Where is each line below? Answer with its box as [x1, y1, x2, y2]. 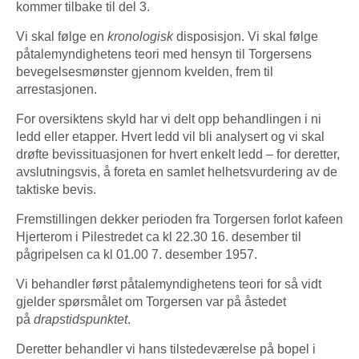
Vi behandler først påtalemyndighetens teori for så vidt [16, 276, 321, 291]
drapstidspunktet [34, 312, 127, 326]
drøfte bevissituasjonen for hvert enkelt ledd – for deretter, [16, 147, 340, 161]
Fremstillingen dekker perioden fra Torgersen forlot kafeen [16, 212, 343, 226]
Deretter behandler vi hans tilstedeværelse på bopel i [16, 341, 316, 356]
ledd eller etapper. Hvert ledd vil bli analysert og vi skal [16, 129, 325, 143]
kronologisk [107, 29, 173, 43]
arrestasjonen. [16, 82, 97, 96]
